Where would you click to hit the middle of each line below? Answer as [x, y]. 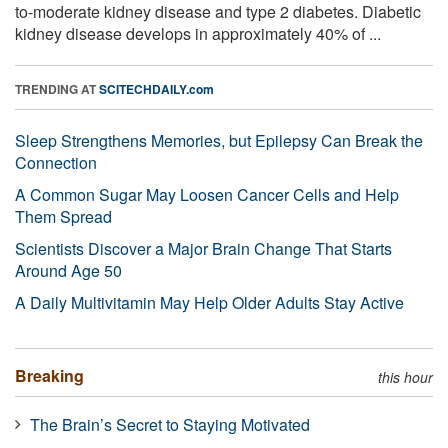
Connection [56, 162]
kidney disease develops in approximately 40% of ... [198, 33]
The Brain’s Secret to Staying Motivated [170, 424]
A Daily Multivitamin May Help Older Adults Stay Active [209, 302]
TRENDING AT [57, 88]
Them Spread [63, 216]
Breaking [49, 375]
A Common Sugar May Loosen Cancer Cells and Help [207, 194]
